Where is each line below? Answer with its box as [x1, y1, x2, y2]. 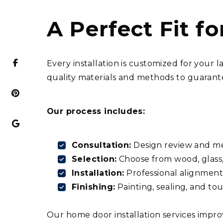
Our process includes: [47, 107, 145, 116]
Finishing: [72, 182, 115, 192]
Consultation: [72, 140, 131, 150]
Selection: [72, 154, 117, 164]
